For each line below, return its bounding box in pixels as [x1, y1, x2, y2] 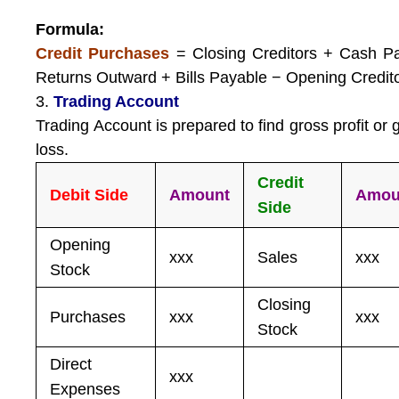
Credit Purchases [36, 45, 170, 62]
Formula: [36, 20, 105, 38]
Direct [50, 355, 93, 373]
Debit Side [50, 186, 129, 204]
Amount [169, 186, 231, 204]
